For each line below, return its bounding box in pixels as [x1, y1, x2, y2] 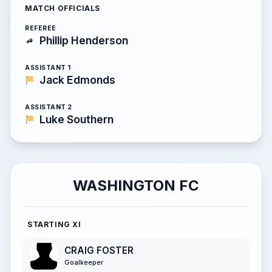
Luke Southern [39, 113, 114, 126]
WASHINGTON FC [73, 177, 199, 194]
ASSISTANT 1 [25, 64, 71, 72]
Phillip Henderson [39, 34, 128, 47]
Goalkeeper [64, 258, 103, 267]
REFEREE [25, 24, 56, 32]
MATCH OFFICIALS [25, 4, 100, 13]
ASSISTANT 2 [25, 103, 72, 111]
